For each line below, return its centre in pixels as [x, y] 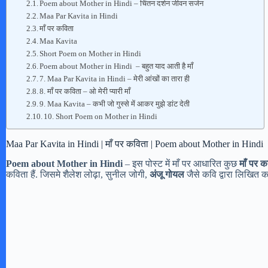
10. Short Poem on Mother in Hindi [101, 117]
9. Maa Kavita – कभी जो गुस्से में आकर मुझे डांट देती [115, 104]
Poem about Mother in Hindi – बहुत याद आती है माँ [117, 66]
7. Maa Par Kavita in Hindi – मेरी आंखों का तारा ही [115, 79]
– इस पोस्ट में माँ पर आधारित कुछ [181, 163]
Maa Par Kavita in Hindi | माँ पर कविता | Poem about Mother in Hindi [135, 144]
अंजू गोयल [167, 174]
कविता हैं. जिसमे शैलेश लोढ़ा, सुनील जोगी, [78, 174]
